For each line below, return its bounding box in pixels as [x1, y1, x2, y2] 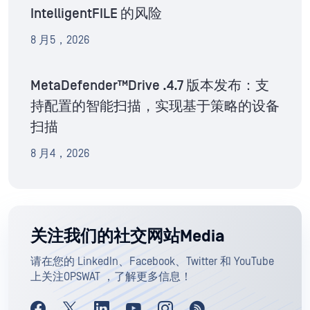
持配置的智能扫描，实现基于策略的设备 [30, 99, 280, 115]
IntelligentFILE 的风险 [30, 6, 162, 22]
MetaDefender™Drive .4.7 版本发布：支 [30, 78, 269, 94]
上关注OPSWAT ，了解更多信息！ [30, 271, 192, 284]
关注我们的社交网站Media [30, 227, 225, 247]
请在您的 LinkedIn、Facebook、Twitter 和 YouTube [30, 255, 274, 268]
